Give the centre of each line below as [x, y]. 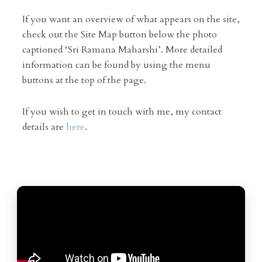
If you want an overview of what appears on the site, [131, 19]
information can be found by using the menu [116, 65]
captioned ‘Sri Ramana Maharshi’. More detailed [122, 50]
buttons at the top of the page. [84, 80]
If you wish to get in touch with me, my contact [122, 112]
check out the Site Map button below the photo [119, 35]
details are [44, 127]
